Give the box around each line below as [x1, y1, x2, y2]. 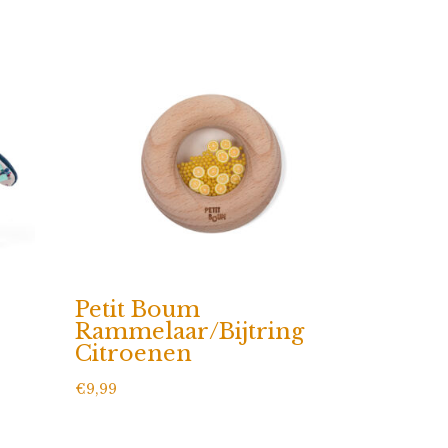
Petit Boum [75, 295, 201, 323]
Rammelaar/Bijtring [75, 317, 305, 345]
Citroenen [75, 339, 193, 367]
